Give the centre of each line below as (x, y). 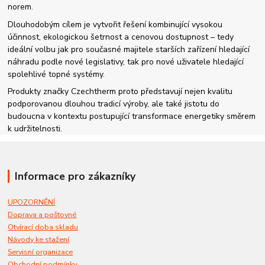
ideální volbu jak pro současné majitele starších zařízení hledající (129, 49)
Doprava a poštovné (42, 214)
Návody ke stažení (39, 239)
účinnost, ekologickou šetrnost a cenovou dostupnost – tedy (121, 37)
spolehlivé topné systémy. (56, 74)
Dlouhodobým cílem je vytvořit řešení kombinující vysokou (115, 24)
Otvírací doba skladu (43, 227)
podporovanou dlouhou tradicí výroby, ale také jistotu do (114, 104)
